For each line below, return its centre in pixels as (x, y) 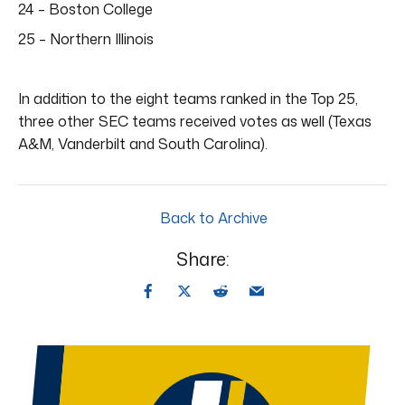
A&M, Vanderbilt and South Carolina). (143, 143)
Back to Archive (212, 217)
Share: (202, 258)
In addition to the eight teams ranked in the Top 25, (188, 98)
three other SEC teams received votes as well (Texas (195, 121)
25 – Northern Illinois (86, 38)
